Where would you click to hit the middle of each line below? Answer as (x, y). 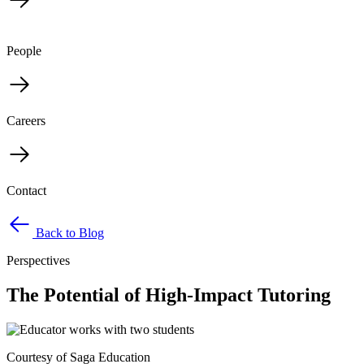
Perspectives (38, 260)
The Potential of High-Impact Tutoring (169, 295)
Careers (26, 121)
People (24, 51)
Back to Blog (70, 233)
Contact (26, 191)
